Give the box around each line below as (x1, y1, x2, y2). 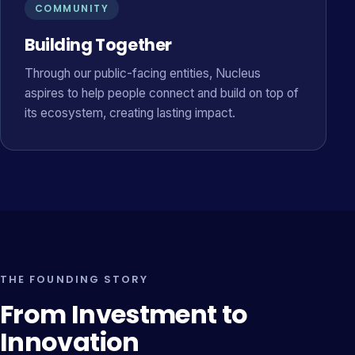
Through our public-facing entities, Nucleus (25, 66, 261, 81)
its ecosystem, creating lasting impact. (25, 105, 235, 120)
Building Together (25, 33, 172, 56)
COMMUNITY (35, 2, 109, 15)
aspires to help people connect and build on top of (25, 86, 299, 101)
